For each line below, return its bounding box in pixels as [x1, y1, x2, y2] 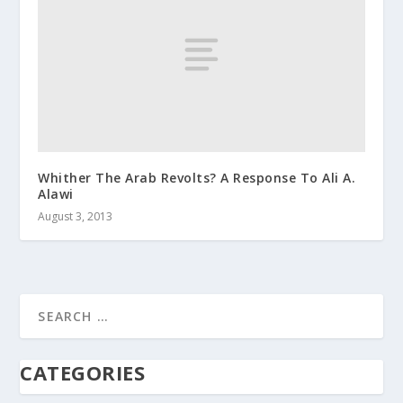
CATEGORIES [20, 359, 146, 387]
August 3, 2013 [38, 209, 113, 225]
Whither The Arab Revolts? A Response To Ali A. [38, 169, 356, 187]
